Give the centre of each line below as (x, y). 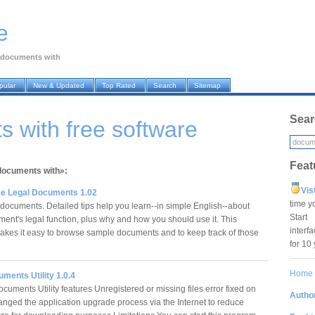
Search (165, 86)
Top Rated (119, 86)
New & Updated (59, 86)
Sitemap (207, 86)
